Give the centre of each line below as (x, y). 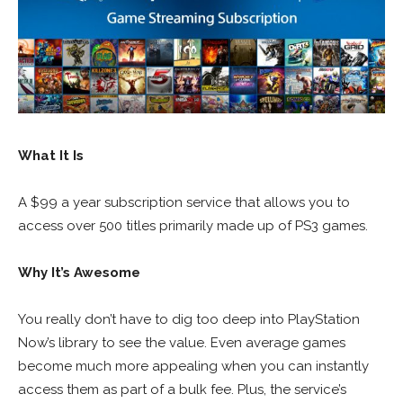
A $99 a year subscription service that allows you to (184, 202)
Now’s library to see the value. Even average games (182, 342)
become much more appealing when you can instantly (193, 366)
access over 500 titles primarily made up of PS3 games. (193, 225)
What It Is (51, 155)
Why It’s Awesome (81, 272)
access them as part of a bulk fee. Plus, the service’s (182, 389)
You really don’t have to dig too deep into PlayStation (189, 319)
